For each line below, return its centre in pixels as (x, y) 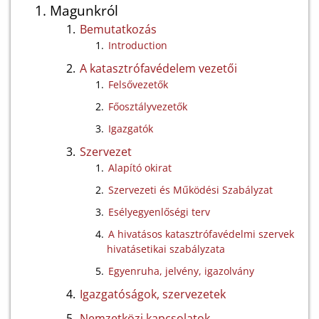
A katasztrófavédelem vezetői (158, 68)
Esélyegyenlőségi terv (159, 212)
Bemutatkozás (118, 29)
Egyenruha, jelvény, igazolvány (181, 271)
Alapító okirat (140, 168)
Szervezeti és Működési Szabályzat (190, 190)
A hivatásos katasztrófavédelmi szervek (201, 234)
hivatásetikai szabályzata (166, 249)
